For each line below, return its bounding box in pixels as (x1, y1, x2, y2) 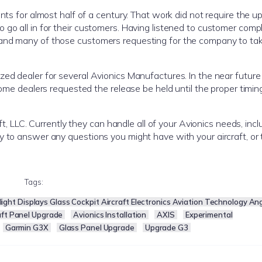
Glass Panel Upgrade (58, 223, 135, 233)
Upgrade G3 (144, 223, 188, 233)
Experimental (185, 210, 233, 220)
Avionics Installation (73, 210, 147, 220)
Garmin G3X (5, 223, 49, 233)
